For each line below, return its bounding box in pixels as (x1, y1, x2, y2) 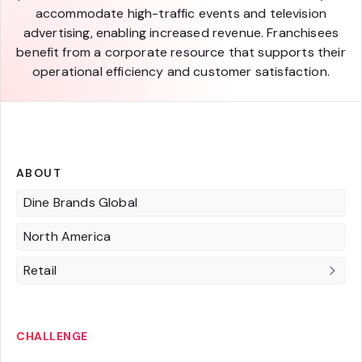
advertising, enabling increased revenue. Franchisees (23, 24, 339, 41)
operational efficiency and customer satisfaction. (32, 63, 330, 80)
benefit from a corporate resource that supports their (16, 44, 346, 61)
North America (23, 228, 112, 245)
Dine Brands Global (23, 194, 137, 211)
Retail (23, 262, 57, 279)
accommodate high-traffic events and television (35, 5, 327, 22)
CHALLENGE (16, 329, 88, 343)
